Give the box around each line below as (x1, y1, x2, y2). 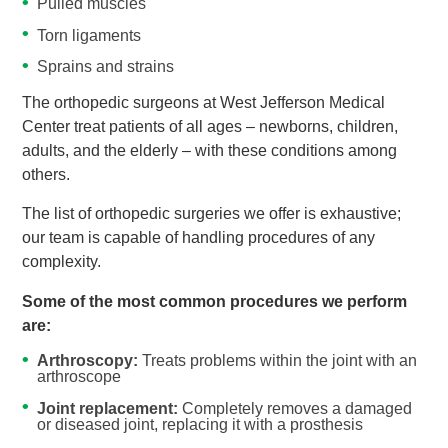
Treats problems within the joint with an (138, 352, 418, 370)
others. (21, 165, 70, 183)
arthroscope (37, 368, 122, 386)
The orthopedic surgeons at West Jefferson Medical (21, 93, 385, 111)
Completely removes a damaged (178, 399, 413, 417)
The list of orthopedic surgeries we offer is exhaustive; (21, 205, 401, 223)
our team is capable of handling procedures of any (21, 229, 375, 247)
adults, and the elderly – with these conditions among (21, 141, 397, 159)
